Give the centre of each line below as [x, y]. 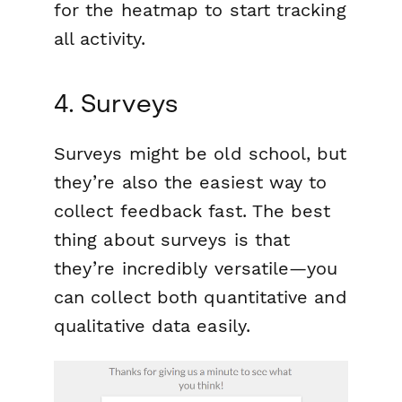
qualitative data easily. [152, 326]
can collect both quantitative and [201, 297]
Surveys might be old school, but [201, 154]
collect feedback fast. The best [192, 211]
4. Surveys [116, 103]
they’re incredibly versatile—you [196, 269]
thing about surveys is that [172, 240]
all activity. [100, 39]
